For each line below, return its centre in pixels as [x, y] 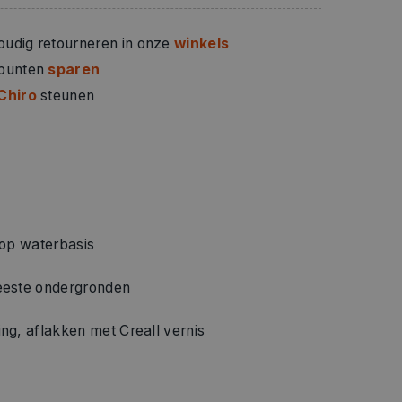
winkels [202, 43]
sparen [74, 69]
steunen [66, 95]
